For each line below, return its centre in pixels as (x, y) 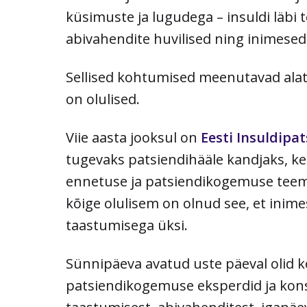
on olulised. (103, 99)
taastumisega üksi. (127, 225)
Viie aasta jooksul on (133, 138)
